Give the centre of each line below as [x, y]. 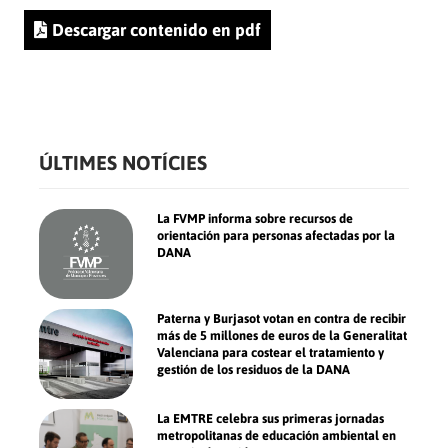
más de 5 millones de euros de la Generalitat [282, 336]
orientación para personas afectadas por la [276, 236]
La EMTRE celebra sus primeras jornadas [271, 419]
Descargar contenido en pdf [156, 30]
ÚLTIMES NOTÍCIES [123, 163]
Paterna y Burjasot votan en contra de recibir [282, 319]
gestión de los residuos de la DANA [254, 370]
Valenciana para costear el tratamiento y [271, 353]
